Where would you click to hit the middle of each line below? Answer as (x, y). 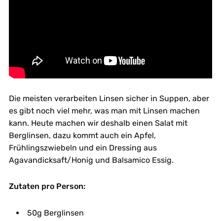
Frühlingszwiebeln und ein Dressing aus (83, 147)
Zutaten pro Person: (47, 186)
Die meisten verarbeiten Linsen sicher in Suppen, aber (109, 98)
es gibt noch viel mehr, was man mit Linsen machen (104, 110)
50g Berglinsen (55, 213)
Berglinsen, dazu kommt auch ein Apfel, (82, 135)
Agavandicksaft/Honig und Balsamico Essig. (91, 160)
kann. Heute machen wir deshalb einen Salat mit (98, 123)
